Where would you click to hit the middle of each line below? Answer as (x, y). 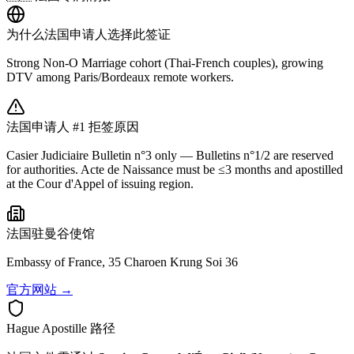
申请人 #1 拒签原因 (85, 126)
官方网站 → (40, 289)
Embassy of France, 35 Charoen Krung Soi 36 (122, 262)
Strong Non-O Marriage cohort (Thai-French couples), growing (165, 62)
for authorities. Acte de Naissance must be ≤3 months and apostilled (175, 169)
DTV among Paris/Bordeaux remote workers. (120, 77)
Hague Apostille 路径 (61, 328)
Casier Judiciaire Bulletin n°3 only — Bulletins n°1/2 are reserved (170, 155)
